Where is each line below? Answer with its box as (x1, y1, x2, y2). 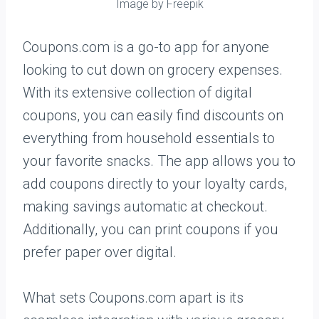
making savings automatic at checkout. (23, 198, 268, 215)
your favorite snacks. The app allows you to (23, 152, 296, 169)
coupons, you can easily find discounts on (23, 107, 283, 124)
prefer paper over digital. (23, 244, 177, 261)
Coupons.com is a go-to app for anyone (23, 38, 269, 56)
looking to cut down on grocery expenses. (23, 61, 283, 78)
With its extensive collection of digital (23, 84, 252, 101)
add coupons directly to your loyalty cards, (23, 175, 287, 192)
